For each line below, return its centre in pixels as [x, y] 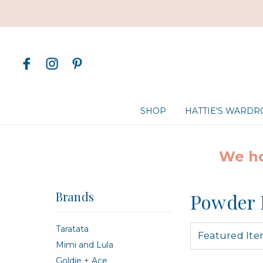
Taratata [72, 229]
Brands [75, 196]
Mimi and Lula [84, 245]
